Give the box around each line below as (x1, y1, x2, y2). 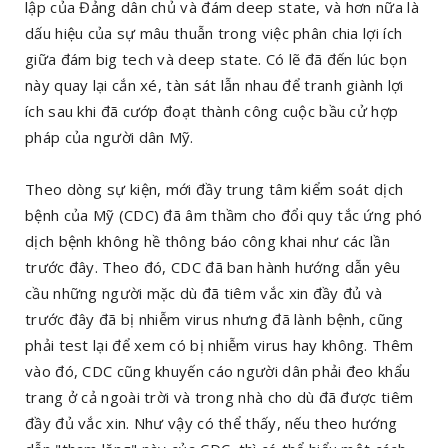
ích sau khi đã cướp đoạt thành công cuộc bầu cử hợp (25, 101, 399, 121)
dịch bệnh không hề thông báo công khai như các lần (25, 231, 390, 251)
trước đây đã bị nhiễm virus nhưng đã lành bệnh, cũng (25, 309, 404, 329)
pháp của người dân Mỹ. (25, 127, 194, 147)
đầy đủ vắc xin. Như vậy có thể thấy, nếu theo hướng (25, 413, 398, 433)
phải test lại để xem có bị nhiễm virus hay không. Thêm (25, 335, 414, 355)
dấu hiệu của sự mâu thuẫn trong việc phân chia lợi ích (25, 23, 403, 43)
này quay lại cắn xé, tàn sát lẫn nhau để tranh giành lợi (25, 75, 404, 95)
